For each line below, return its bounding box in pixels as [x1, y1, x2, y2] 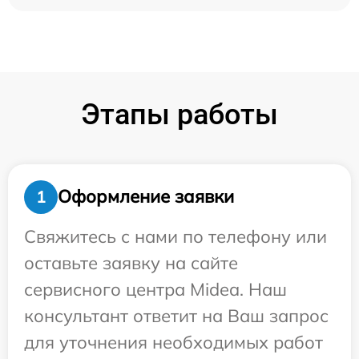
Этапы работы [81, 97, 278, 131]
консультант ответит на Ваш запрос [24, 304, 329, 327]
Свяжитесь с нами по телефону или [24, 224, 327, 248]
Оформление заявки [58, 185, 234, 208]
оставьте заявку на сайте [24, 251, 238, 274]
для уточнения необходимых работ [24, 330, 323, 353]
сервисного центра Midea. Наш [24, 277, 287, 301]
